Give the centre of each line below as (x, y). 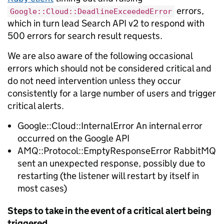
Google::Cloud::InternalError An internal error (110, 126)
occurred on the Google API (73, 138)
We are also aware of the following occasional (100, 56)
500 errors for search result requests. (85, 36)
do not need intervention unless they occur (94, 81)
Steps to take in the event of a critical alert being (109, 211)
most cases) (42, 188)
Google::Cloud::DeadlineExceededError (91, 11)
